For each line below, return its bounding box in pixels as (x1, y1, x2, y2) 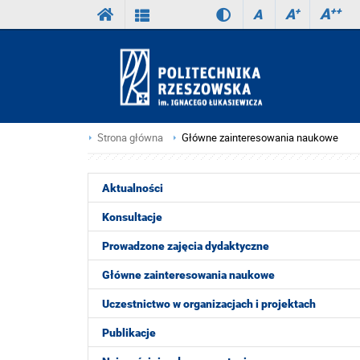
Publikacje (102, 326, 156, 339)
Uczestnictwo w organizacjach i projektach (102, 297, 316, 310)
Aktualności (102, 182, 163, 194)
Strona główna (97, 131, 163, 145)
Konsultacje (102, 211, 162, 223)
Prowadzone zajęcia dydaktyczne (102, 239, 269, 252)
